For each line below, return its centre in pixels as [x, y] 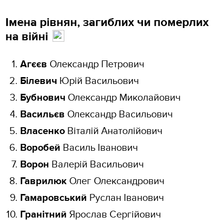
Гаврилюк [44, 181]
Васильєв [43, 115]
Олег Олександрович [116, 181]
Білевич [39, 81]
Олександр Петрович [96, 65]
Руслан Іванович [127, 198]
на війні [28, 37]
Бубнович [44, 98]
